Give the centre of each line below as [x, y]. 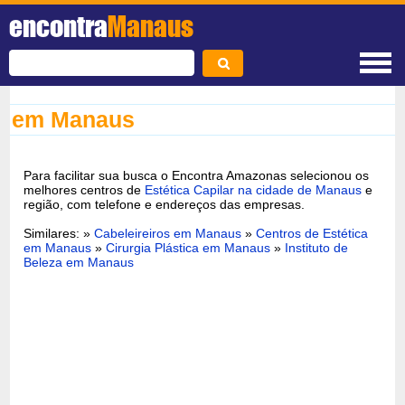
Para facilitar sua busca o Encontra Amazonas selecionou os [197, 175]
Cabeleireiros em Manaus [168, 233]
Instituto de [317, 247]
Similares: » [59, 233]
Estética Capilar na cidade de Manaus [254, 189]
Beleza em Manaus [79, 262]
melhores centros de [85, 189]
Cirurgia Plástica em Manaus [188, 247]
